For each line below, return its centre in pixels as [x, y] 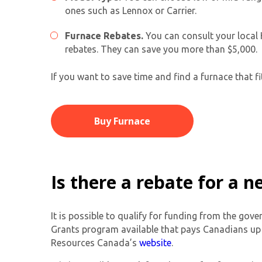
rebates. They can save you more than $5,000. [161, 49]
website [155, 243]
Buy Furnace [123, 121]
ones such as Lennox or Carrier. [131, 10]
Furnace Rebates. [104, 35]
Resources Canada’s [95, 243]
